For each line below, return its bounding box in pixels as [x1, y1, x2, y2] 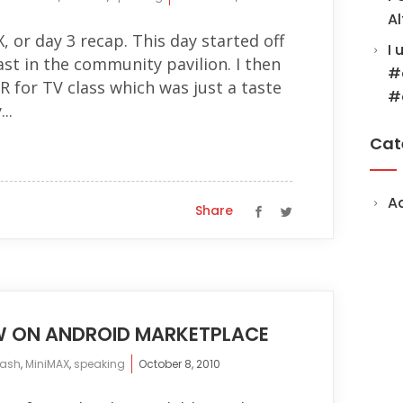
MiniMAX [25, 356, 69, 372]
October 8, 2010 [139, 356, 220, 372]
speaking [74, 356, 125, 372]
